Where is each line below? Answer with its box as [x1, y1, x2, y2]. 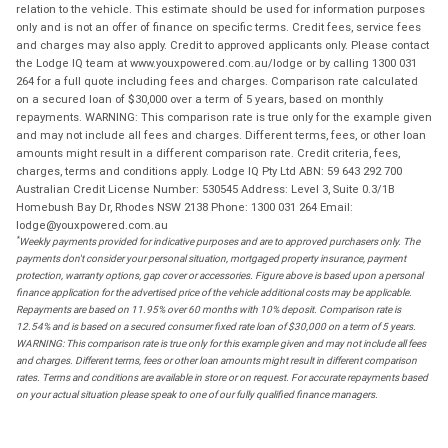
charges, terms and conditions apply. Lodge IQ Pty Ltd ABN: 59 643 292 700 [16, 163, 402, 178]
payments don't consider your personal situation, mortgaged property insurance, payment [16, 251, 406, 265]
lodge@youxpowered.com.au [16, 217, 168, 232]
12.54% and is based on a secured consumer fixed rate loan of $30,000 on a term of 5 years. [16, 319, 416, 333]
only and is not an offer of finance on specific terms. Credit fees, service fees [16, 19, 421, 34]
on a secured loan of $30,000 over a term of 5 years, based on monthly [16, 91, 383, 106]
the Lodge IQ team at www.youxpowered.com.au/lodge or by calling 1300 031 [16, 55, 417, 70]
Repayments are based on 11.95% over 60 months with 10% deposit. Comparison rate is [16, 302, 401, 316]
